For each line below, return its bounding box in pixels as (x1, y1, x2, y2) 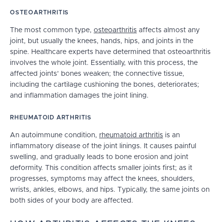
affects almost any (137, 27, 200, 34)
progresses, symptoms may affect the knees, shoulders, (10, 175, 195, 183)
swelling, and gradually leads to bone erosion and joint (10, 154, 188, 161)
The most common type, (10, 27, 94, 34)
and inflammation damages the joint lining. (10, 92, 149, 100)
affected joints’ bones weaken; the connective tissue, (10, 70, 184, 78)
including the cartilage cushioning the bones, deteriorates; (10, 81, 199, 89)
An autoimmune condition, (10, 132, 99, 139)
